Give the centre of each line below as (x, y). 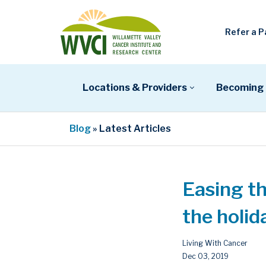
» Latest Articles (131, 128)
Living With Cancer (215, 243)
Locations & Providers (135, 87)
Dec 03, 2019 (205, 256)
